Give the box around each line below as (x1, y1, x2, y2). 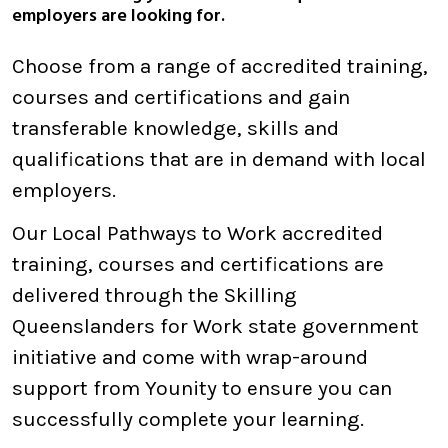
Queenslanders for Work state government (12, 314, 419, 338)
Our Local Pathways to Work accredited (12, 221, 383, 245)
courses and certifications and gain (12, 85, 350, 109)
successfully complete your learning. (12, 407, 364, 431)
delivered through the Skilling (12, 283, 297, 307)
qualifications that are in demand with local (12, 147, 426, 171)
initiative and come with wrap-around (12, 345, 368, 369)
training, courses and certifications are (12, 252, 384, 276)
